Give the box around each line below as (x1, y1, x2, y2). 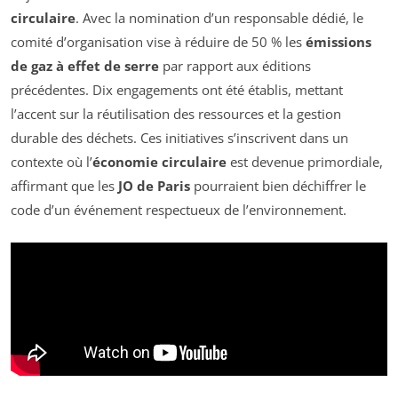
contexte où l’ (11, 153, 92, 171)
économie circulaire (92, 153, 227, 171)
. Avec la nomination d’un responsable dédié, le (76, 9, 363, 28)
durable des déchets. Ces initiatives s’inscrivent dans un (11, 129, 348, 147)
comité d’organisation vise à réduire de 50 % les (11, 33, 306, 52)
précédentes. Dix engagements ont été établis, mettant (11, 81, 343, 99)
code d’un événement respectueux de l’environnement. (11, 201, 346, 219)
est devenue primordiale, (227, 153, 383, 171)
